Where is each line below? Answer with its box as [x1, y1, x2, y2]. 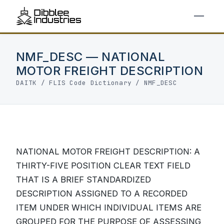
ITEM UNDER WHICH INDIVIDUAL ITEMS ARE [16, 202, 201, 212]
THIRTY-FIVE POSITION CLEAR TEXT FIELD [16, 160, 190, 170]
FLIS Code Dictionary [49, 78, 132, 87]
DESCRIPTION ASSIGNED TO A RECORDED [16, 188, 187, 198]
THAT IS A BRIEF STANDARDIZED [16, 174, 151, 184]
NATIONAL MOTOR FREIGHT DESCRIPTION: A [16, 146, 200, 156]
